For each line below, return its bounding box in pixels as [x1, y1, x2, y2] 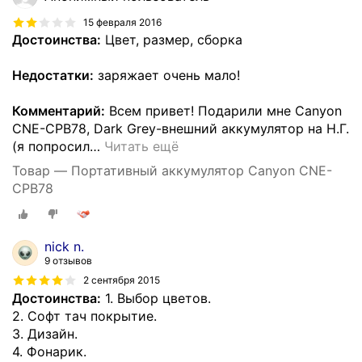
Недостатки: [12, 66, 94, 83]
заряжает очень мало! [94, 66, 240, 83]
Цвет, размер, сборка [101, 31, 242, 48]
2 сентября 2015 [83, 274, 160, 287]
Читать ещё [104, 137, 179, 154]
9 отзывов [44, 254, 92, 267]
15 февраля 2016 [83, 15, 162, 28]
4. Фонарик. [12, 343, 86, 360]
